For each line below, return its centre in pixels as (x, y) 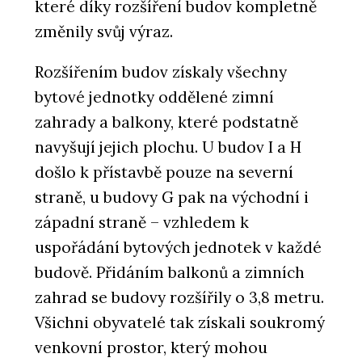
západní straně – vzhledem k (142, 222)
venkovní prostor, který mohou (151, 347)
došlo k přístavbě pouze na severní (164, 172)
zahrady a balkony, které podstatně (166, 122)
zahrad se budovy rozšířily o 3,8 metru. (179, 297)
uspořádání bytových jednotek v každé (178, 247)
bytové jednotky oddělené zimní (154, 97)
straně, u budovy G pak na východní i (172, 197)
